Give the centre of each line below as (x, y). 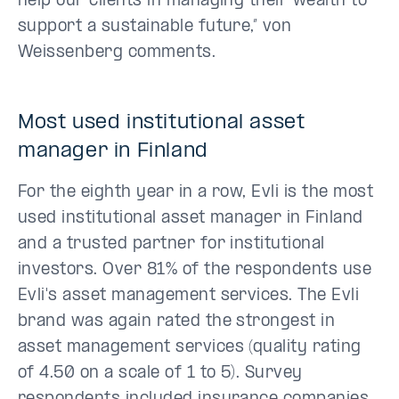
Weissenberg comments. (117, 53)
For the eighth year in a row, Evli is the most (196, 192)
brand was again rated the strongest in (177, 322)
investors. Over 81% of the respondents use (195, 270)
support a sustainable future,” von (155, 27)
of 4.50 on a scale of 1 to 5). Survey (160, 373)
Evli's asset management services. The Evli (189, 296)
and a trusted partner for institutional (171, 244)
